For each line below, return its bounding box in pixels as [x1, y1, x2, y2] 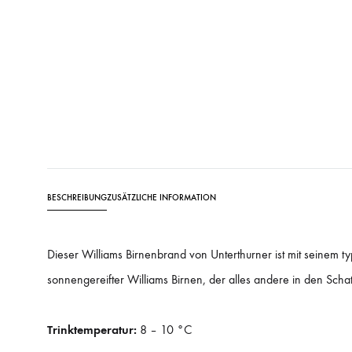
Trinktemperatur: [47, 321, 137, 337]
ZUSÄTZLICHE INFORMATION [107, 192, 216, 203]
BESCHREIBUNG [47, 192, 107, 203]
